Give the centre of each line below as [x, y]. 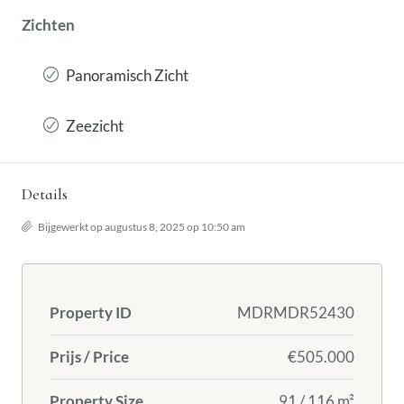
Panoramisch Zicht [127, 75]
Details [45, 194]
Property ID [91, 312]
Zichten [48, 25]
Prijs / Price [89, 357]
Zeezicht [95, 126]
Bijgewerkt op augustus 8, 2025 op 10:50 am [141, 227]
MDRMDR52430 [296, 312]
